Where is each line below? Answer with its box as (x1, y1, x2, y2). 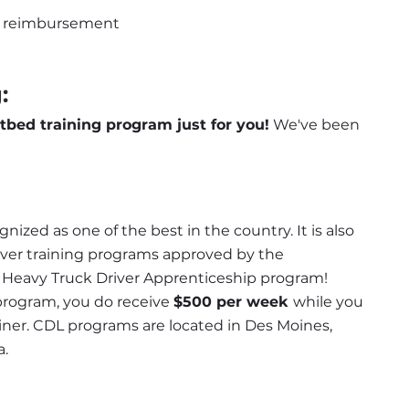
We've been (269, 115, 360, 133)
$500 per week (173, 293, 293, 311)
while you (293, 293, 363, 311)
